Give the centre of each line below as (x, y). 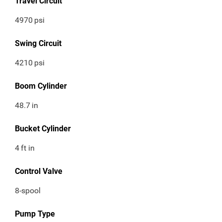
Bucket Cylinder (43, 129)
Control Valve (39, 171)
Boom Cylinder (41, 86)
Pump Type (35, 214)
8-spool (28, 191)
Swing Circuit (38, 44)
